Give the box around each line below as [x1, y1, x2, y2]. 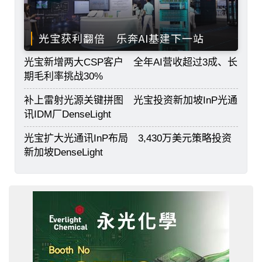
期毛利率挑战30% [24, 71, 103, 82]
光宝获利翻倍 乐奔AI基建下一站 [39, 30, 204, 46]
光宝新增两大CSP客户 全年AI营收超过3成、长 [24, 57, 237, 68]
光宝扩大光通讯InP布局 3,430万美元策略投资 [24, 133, 232, 144]
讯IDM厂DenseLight [24, 109, 111, 120]
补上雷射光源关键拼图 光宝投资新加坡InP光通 [24, 95, 237, 106]
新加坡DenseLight [24, 147, 103, 158]
